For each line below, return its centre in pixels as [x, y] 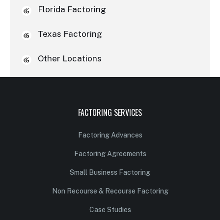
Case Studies [110, 209]
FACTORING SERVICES [110, 112]
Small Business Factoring [110, 172]
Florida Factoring [72, 10]
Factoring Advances [110, 135]
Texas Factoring [70, 34]
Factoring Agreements [110, 153]
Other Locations [69, 59]
